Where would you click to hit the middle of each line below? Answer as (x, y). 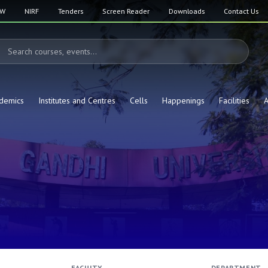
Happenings (183, 100)
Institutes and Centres (77, 100)
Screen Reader (126, 11)
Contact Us (241, 11)
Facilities (234, 100)
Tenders (71, 11)
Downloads (187, 11)
